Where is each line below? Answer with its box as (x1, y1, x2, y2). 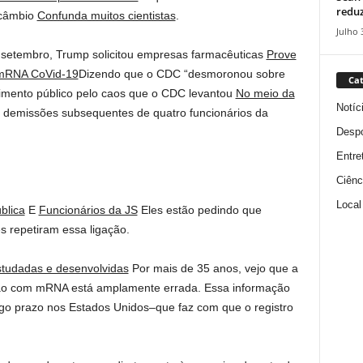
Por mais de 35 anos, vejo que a (128, 262, 298, 275)
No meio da (235, 87, 295, 100)
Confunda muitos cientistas (36, 9, 176, 22)
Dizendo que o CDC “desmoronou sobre (78, 67, 285, 80)
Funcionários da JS (38, 203, 138, 216)
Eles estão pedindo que (137, 203, 262, 216)
